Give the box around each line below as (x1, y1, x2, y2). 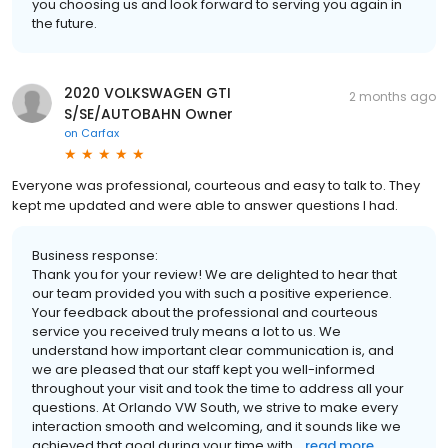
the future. (32, 13, 97, 33)
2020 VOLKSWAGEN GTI (64, 82, 231, 103)
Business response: (32, 245, 158, 265)
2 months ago (349, 87, 436, 105)
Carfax (81, 124, 119, 141)
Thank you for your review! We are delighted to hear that (32, 264, 397, 284)
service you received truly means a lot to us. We (32, 321, 341, 341)
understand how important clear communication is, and (32, 340, 394, 360)
